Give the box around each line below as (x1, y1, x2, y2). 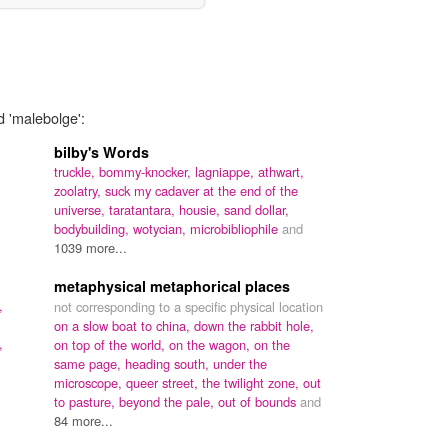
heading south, (125, 353, 213, 373)
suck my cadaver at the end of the (105, 180, 298, 200)
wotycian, (133, 218, 190, 238)
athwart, (258, 161, 304, 181)
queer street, (126, 372, 202, 392)
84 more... (54, 410, 113, 430)
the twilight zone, (202, 372, 303, 392)
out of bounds (218, 391, 300, 411)
